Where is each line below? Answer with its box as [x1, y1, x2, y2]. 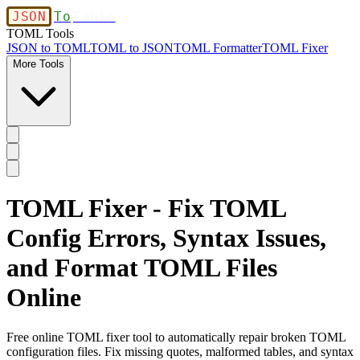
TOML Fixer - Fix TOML [6, 194, 285, 223]
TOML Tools [6, 27, 74, 40]
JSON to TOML [6, 41, 90, 55]
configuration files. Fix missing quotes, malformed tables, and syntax [6, 344, 354, 358]
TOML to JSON [90, 41, 174, 55]
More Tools [13, 58, 64, 70]
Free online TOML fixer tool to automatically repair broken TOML [6, 329, 346, 344]
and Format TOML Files [6, 253, 277, 283]
